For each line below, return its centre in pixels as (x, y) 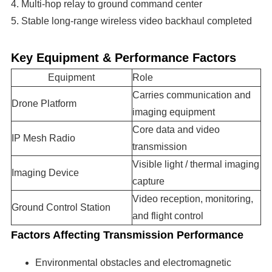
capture (148, 182)
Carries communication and (191, 95)
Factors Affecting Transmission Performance (127, 235)
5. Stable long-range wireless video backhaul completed (131, 21)
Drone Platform (44, 104)
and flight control (168, 216)
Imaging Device (45, 173)
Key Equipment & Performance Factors (123, 58)
